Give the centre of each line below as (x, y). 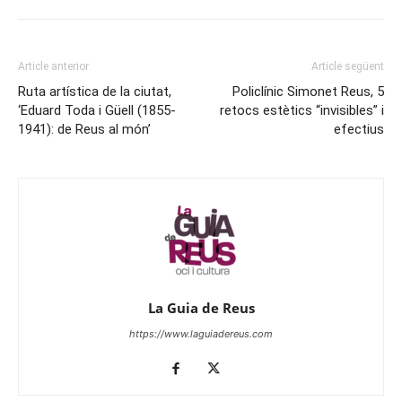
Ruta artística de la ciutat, (95, 91)
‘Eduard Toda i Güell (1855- (97, 110)
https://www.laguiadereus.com (201, 333)
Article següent (348, 66)
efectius (359, 129)
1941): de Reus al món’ (84, 129)
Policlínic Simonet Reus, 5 (308, 91)
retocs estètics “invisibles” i (302, 110)
